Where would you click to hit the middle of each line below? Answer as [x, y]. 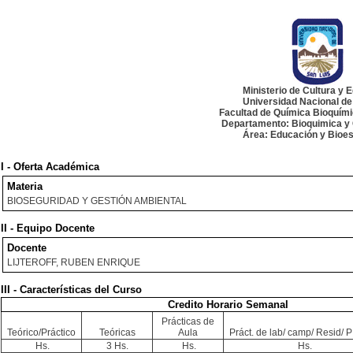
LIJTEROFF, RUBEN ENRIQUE [74, 262]
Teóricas [117, 333]
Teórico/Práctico [41, 333]
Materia [25, 186]
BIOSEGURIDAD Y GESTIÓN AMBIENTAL [97, 201]
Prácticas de [188, 321]
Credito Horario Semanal [228, 305]
